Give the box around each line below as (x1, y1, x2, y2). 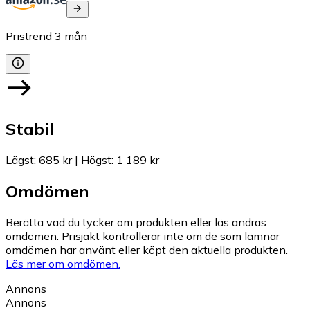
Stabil (6, 118, 54, 139)
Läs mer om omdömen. (6, 256, 120, 271)
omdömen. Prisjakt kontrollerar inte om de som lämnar (6, 228, 280, 243)
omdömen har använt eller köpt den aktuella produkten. (6, 242, 288, 257)
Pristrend (6, 29, 52, 44)
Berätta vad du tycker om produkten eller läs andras (6, 215, 266, 229)
